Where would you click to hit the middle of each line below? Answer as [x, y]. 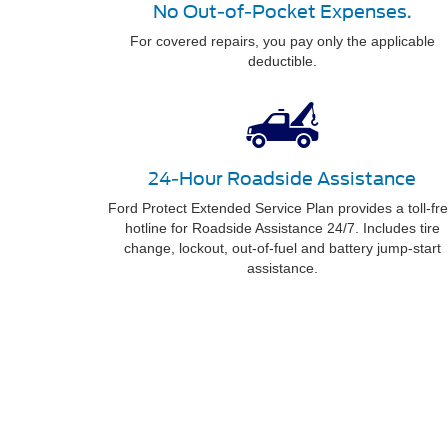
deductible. [282, 60]
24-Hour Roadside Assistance [282, 178]
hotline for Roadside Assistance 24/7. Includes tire [282, 227]
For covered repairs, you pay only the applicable [282, 40]
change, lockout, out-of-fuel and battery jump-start [282, 247]
